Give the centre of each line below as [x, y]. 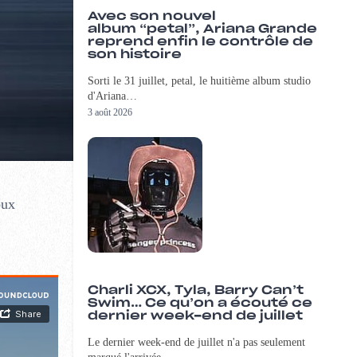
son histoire [134, 55]
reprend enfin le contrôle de [200, 42]
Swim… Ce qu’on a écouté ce [200, 304]
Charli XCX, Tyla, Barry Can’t [195, 291]
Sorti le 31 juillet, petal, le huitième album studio [199, 81]
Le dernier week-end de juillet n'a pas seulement [196, 343]
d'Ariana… [112, 96]
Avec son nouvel [151, 17]
